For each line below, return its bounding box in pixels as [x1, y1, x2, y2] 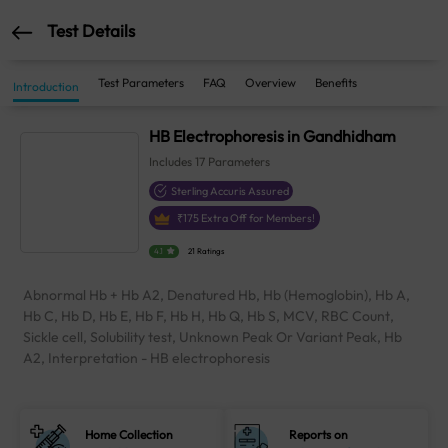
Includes [149, 154, 196, 169]
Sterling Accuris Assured [171, 184, 290, 198]
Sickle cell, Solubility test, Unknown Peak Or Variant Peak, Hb [23, 328, 402, 347]
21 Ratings [188, 246, 225, 257]
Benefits [315, 75, 357, 90]
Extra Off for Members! [199, 211, 316, 225]
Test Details [47, 19, 135, 41]
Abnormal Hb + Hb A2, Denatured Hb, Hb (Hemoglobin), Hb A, [23, 286, 410, 305]
